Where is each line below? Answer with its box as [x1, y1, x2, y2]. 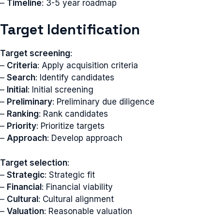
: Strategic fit [45, 170, 95, 180]
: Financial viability [42, 182, 113, 192]
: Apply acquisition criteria [37, 61, 138, 70]
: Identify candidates [35, 73, 114, 82]
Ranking [7, 109, 39, 119]
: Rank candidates [39, 109, 108, 119]
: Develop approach [47, 133, 123, 143]
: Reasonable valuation [44, 206, 132, 216]
